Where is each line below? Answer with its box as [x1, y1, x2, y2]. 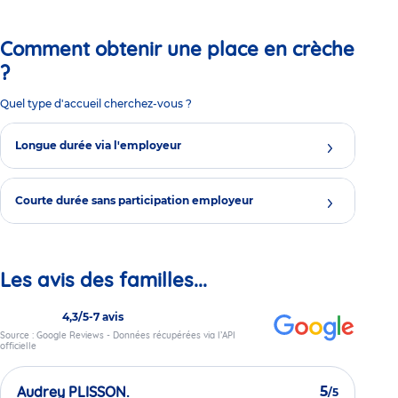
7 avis [93, 309, 123, 323]
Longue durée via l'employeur [15, 139, 181, 153]
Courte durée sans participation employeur [15, 194, 253, 208]
